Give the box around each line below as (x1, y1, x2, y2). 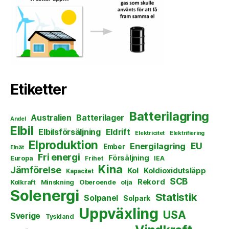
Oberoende (79, 178, 116, 187)
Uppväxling (79, 204, 158, 223)
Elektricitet (135, 129, 165, 137)
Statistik (155, 191, 197, 204)
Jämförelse (10, 165, 61, 176)
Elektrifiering (169, 129, 205, 137)
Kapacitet (66, 168, 94, 175)
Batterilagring (129, 109, 210, 124)
